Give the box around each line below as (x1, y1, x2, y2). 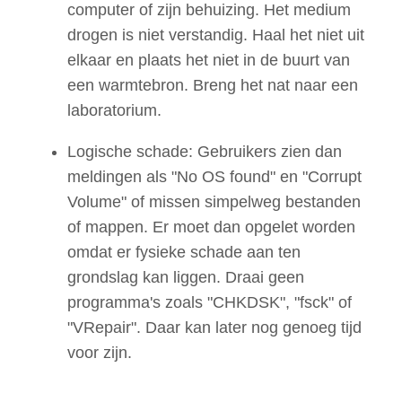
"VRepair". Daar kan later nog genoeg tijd (67, 319, 362, 337)
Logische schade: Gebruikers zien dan (67, 143, 342, 162)
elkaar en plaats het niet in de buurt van (67, 51, 350, 70)
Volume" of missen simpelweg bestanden (67, 193, 361, 212)
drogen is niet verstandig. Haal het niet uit (67, 26, 364, 45)
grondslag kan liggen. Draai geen (67, 268, 304, 287)
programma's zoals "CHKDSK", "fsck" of (67, 293, 352, 312)
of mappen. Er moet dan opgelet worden (67, 218, 355, 237)
